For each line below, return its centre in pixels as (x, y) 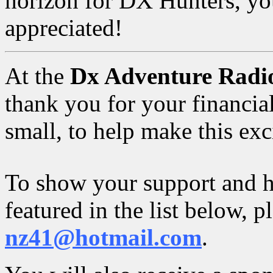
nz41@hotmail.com (103, 238)
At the (37, 76)
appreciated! (64, 28)
